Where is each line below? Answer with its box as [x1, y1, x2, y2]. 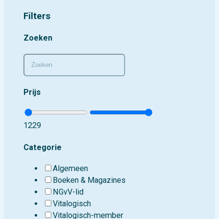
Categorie [23, 142, 62, 152]
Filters [23, 11, 50, 22]
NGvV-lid [52, 187, 84, 197]
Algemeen [52, 164, 88, 174]
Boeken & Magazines [52, 175, 126, 185]
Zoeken [23, 33, 52, 43]
